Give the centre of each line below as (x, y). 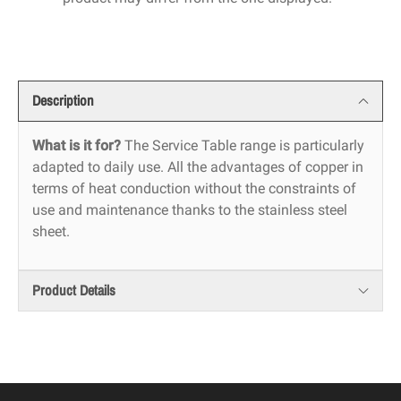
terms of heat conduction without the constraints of (194, 189)
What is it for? (77, 146)
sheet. (51, 232)
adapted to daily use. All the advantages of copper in (198, 167)
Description (63, 101)
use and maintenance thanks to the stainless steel (190, 210)
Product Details (74, 291)
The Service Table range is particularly (243, 146)
